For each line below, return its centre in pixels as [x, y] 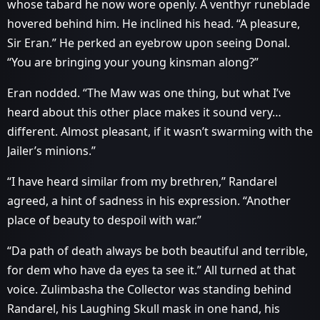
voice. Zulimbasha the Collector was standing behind [149, 289]
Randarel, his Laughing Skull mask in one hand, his [144, 309]
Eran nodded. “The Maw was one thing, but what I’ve [149, 93]
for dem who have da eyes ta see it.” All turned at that [151, 270]
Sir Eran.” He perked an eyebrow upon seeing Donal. [149, 43]
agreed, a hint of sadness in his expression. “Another [149, 201]
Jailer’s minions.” [51, 151]
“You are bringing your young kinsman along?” [133, 62]
